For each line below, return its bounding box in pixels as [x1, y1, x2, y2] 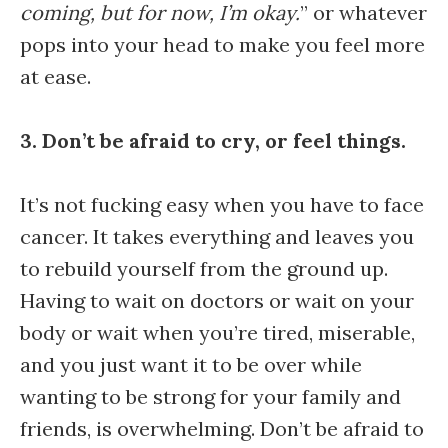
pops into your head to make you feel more [20, 32, 425, 57]
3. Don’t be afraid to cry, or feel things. [20, 128, 406, 153]
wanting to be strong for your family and [20, 384, 401, 409]
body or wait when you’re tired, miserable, [20, 320, 415, 345]
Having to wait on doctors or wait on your [20, 288, 414, 313]
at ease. [20, 64, 91, 89]
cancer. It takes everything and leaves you [20, 224, 414, 249]
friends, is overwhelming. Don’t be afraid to [20, 416, 424, 441]
